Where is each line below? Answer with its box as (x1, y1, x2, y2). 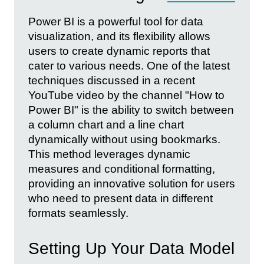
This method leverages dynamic (28, 147, 190, 160)
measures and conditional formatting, (28, 162, 215, 175)
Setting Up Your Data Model (28, 239, 235, 258)
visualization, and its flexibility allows (28, 29, 210, 42)
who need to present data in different (28, 192, 213, 204)
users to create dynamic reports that (28, 44, 210, 57)
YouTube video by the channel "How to (28, 88, 225, 101)
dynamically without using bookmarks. (28, 133, 220, 146)
